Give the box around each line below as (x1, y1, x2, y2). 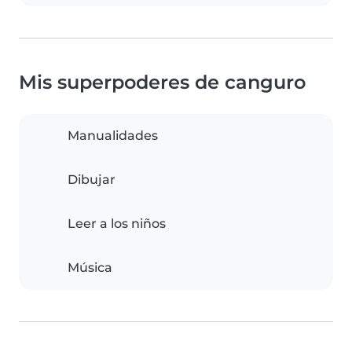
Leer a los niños (68, 216, 166, 232)
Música (68, 260, 112, 276)
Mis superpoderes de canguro (19, 71, 306, 94)
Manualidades (68, 128, 158, 144)
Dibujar (68, 172, 115, 188)
